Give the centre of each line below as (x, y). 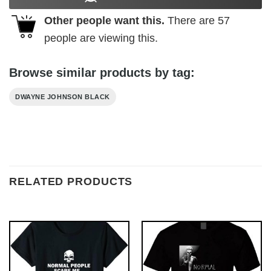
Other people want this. (104, 20)
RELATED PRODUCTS (71, 182)
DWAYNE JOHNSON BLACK (63, 96)
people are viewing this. (101, 38)
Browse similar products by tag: (102, 72)
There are (191, 20)
